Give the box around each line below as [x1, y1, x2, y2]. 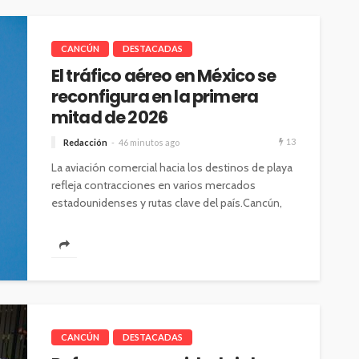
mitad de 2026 [51, 106, 168, 130]
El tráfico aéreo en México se [51, 64, 276, 88]
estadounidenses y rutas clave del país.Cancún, [51, 196, 282, 211]
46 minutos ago [119, 137, 179, 148]
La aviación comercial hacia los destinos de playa [51, 160, 292, 175]
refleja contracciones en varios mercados [51, 178, 256, 193]
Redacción [63, 137, 107, 148]
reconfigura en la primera [51, 85, 259, 109]
